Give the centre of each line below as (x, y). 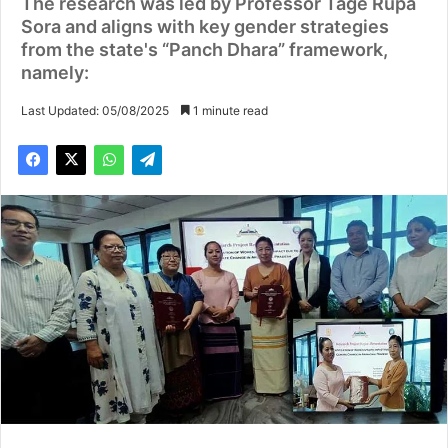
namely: (55, 73)
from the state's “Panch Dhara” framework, (204, 50)
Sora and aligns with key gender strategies (205, 27)
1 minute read (229, 111)
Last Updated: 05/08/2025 (95, 111)
